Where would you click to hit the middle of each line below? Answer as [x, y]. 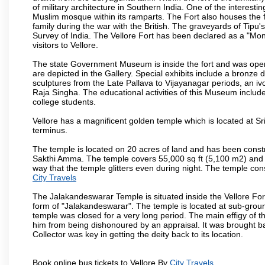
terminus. [50, 130]
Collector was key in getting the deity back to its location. [138, 234]
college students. [64, 101]
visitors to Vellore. [65, 45]
